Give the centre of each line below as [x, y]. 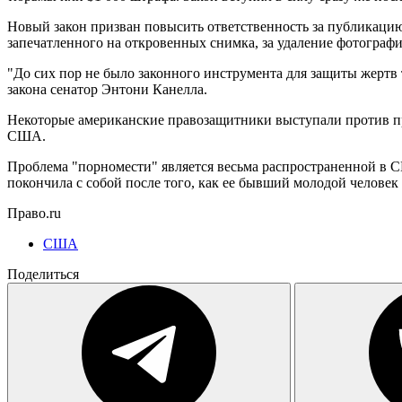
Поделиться [43, 274]
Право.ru [34, 213]
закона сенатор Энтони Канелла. [107, 89]
